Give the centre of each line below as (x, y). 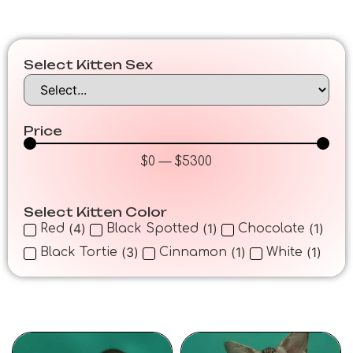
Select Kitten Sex (88, 64)
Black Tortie (79, 253)
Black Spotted (152, 229)
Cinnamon (193, 253)
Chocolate (271, 229)
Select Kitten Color (95, 212)
